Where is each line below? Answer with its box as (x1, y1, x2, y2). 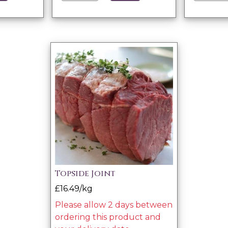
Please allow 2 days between (55, 200, 173, 210)
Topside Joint (55, 168, 116, 180)
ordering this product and (55, 212, 161, 222)
